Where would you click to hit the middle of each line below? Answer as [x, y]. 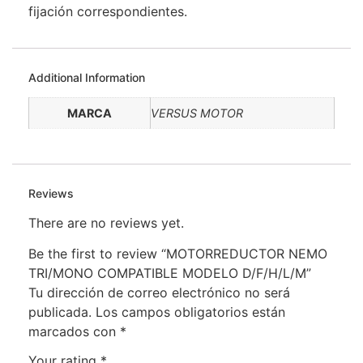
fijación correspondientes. [108, 11]
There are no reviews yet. [106, 222]
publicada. [60, 312]
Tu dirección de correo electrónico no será [159, 293]
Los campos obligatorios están [190, 312]
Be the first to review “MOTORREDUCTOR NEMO [178, 254]
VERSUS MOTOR [197, 113]
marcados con [74, 332]
